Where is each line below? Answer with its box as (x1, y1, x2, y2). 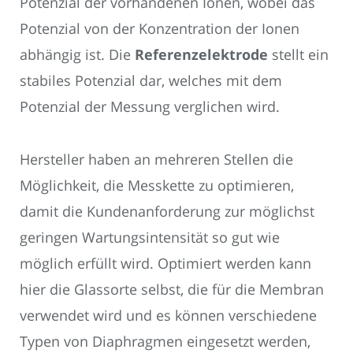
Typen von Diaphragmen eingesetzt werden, (20, 331, 310, 351)
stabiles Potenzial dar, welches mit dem (20, 71, 282, 91)
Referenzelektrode (135, 45, 268, 65)
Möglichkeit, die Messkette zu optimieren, (20, 175, 294, 195)
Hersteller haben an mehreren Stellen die (20, 149, 293, 169)
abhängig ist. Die (20, 45, 135, 65)
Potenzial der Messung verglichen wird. (20, 97, 280, 117)
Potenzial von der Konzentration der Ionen (20, 19, 299, 39)
